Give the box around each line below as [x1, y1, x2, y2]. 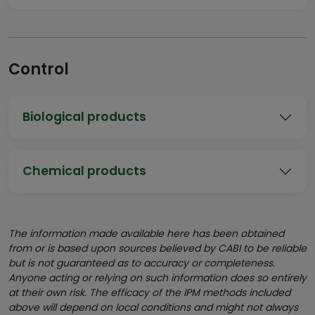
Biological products [22, 108, 146, 125]
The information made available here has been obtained [8, 226, 284, 240]
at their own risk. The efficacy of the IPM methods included [8, 285, 290, 300]
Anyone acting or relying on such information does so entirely [8, 271, 307, 285]
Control [8, 58, 69, 80]
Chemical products [22, 162, 146, 179]
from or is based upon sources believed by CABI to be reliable [8, 241, 307, 255]
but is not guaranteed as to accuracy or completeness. [8, 256, 275, 270]
